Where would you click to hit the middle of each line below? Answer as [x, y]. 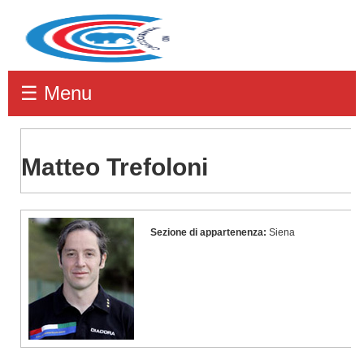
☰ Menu [56, 93]
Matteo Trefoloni [115, 167]
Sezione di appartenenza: [208, 232]
